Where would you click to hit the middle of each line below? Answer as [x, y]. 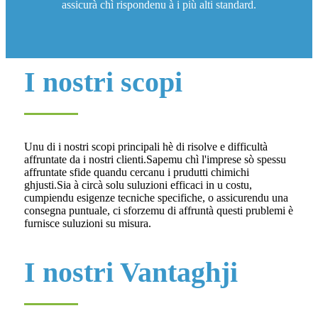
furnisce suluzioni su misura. [88, 224]
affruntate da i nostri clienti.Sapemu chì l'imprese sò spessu [155, 160]
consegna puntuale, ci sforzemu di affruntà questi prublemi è [159, 211]
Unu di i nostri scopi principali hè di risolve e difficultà [146, 147]
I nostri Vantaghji [131, 273]
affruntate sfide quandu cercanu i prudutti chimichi [137, 172]
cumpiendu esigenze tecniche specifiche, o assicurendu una [156, 198]
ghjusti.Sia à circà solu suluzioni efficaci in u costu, [138, 185]
